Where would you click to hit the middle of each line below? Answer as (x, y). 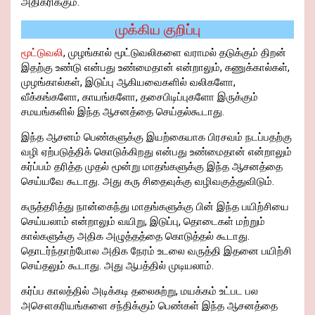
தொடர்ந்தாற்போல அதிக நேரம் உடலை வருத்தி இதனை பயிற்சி (156, 251)
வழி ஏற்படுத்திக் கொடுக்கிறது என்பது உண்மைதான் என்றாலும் (156, 152)
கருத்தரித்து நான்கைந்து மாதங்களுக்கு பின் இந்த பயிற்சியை (155, 207)
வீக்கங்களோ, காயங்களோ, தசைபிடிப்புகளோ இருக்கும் (140, 97)
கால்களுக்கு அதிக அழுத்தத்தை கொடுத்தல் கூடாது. (135, 237)
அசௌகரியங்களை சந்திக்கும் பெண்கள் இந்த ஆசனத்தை (149, 306)
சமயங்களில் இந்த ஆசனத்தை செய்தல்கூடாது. (123, 112)
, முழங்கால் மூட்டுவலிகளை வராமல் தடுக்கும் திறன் (175, 53)
